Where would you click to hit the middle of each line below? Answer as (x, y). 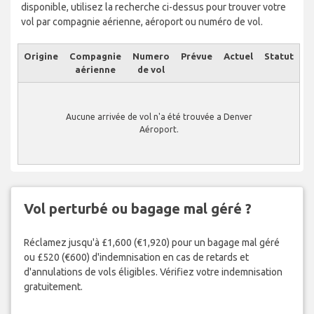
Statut (279, 56)
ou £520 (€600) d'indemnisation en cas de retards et (136, 258)
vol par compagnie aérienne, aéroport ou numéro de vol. (142, 22)
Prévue (197, 56)
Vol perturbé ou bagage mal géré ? (137, 208)
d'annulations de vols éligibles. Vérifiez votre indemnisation (153, 272)
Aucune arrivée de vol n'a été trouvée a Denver (159, 117)
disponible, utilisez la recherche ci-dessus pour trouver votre (153, 7)
